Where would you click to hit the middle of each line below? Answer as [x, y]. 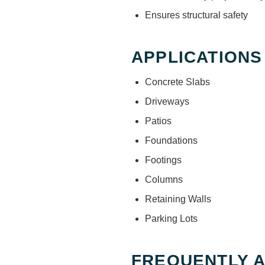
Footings [163, 160]
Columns [164, 179]
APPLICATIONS [197, 57]
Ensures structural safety [196, 15]
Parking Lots [171, 218]
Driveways [167, 101]
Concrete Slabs [177, 82]
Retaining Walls [178, 199]
